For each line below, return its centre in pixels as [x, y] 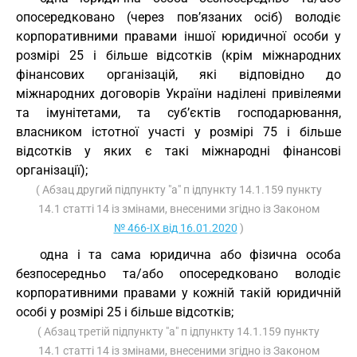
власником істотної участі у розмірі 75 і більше [178, 132]
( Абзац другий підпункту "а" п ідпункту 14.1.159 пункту [178, 190]
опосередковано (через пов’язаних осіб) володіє [178, 17]
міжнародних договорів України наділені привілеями [178, 94]
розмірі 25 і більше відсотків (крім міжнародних [178, 55]
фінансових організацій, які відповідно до [178, 75]
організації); [52, 170]
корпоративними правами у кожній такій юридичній [178, 293]
